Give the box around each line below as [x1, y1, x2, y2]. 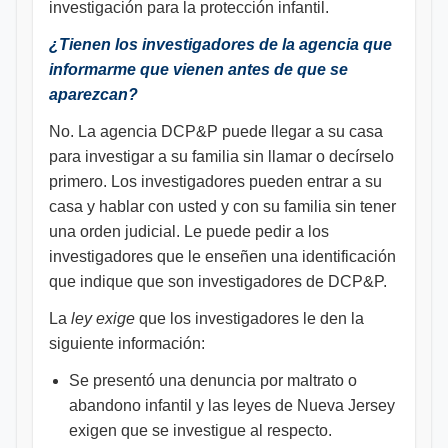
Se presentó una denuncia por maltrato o [69, 372, 357, 389]
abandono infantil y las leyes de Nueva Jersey [69, 397, 395, 414]
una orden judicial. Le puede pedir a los [49, 223, 329, 240]
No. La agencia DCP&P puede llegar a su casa [49, 123, 383, 140]
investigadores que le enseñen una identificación [49, 248, 396, 265]
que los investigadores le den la [135, 310, 364, 327]
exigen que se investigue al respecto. [69, 422, 332, 439]
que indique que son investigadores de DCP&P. [49, 273, 387, 290]
